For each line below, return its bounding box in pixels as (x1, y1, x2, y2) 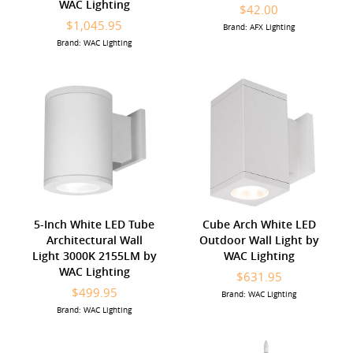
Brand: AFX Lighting (223, 21, 295, 32)
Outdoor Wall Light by (199, 232, 319, 247)
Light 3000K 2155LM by (32, 247, 157, 263)
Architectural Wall (46, 232, 143, 247)
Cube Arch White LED (202, 216, 316, 232)
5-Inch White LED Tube (34, 216, 154, 232)
